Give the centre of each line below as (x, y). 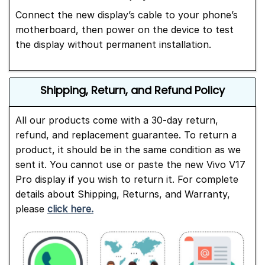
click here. (70, 209)
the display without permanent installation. (113, 45)
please (31, 209)
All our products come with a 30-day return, (117, 120)
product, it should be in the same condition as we (128, 150)
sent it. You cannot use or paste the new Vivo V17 (130, 165)
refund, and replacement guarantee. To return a (126, 135)
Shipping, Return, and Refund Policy (132, 91)
